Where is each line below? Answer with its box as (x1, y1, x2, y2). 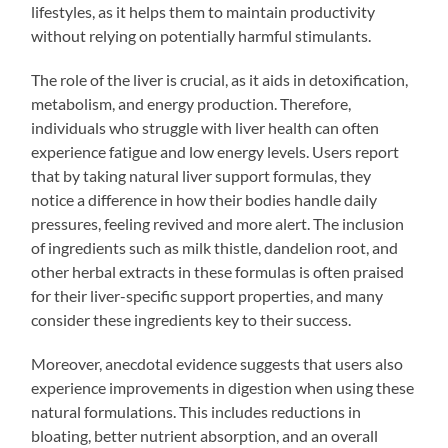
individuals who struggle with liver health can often (31, 117, 380, 137)
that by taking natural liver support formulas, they (31, 165, 372, 185)
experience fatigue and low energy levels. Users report (31, 141, 400, 161)
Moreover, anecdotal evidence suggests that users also (31, 353, 404, 373)
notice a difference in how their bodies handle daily (31, 189, 378, 209)
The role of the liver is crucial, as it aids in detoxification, (31, 69, 409, 89)
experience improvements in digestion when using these (31, 377, 415, 397)
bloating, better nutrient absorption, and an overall (31, 425, 379, 445)
